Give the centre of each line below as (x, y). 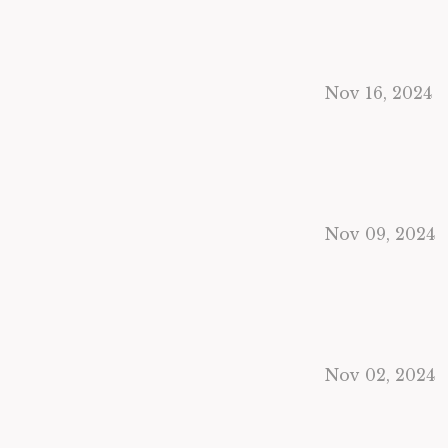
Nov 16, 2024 (378, 93)
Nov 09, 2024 (380, 234)
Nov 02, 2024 (380, 375)
